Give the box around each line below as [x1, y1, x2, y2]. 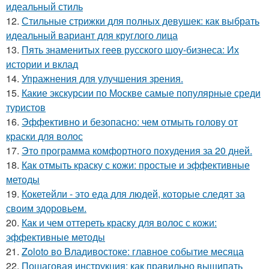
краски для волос [6, 129, 83, 143]
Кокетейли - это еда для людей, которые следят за [22, 187, 245, 201]
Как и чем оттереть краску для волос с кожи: [22, 216, 217, 229]
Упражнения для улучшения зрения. [22, 71, 183, 85]
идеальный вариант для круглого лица [6, 28, 178, 42]
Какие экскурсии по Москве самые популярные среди [22, 86, 261, 100]
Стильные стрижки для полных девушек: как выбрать [22, 14, 259, 28]
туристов [6, 100, 46, 114]
